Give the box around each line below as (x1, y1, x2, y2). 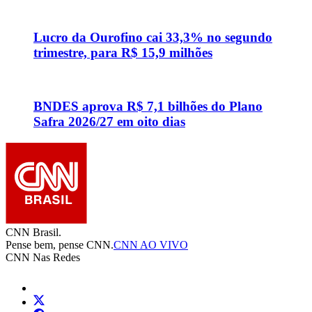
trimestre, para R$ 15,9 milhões (33, 45, 212, 60)
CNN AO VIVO (114, 238, 188, 251)
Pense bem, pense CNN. (6, 238, 114, 251)
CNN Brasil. (6, 226, 61, 238)
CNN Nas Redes (6, 251, 80, 263)
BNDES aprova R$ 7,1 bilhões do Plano (33, 99, 263, 114)
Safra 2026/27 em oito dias (33, 114, 185, 130)
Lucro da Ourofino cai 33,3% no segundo (33, 29, 272, 45)
